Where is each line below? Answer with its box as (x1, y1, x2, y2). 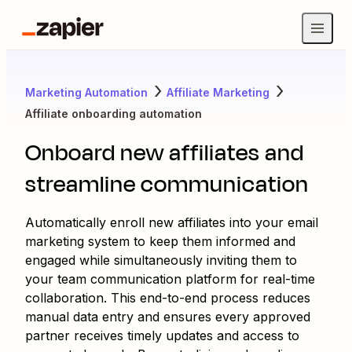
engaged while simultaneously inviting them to (25, 252, 297, 268)
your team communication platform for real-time (25, 271, 315, 287)
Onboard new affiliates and (25, 136, 304, 170)
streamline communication (25, 167, 309, 201)
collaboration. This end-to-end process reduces (25, 290, 310, 306)
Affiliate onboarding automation (25, 107, 202, 120)
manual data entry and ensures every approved (25, 309, 310, 324)
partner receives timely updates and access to (25, 328, 299, 343)
